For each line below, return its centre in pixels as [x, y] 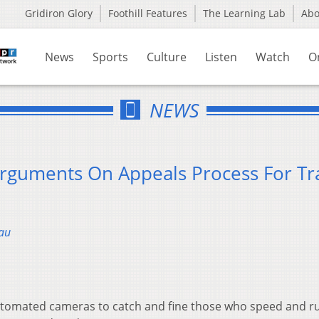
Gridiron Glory [59, 13]
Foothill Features [148, 13]
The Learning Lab [244, 13]
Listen [221, 57]
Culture [167, 57]
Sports [110, 57]
